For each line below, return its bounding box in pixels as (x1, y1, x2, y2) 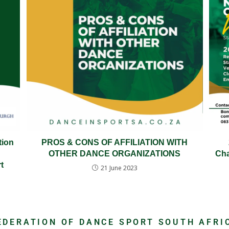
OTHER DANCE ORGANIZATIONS (49, 149, 180, 158)
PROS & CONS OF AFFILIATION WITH (41, 138, 188, 147)
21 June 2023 (100, 163, 138, 172)
